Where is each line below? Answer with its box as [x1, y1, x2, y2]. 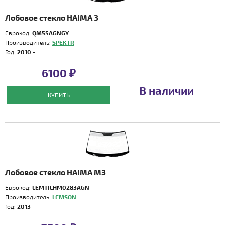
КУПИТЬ [47, 91, 70, 98]
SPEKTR [52, 39, 74, 46]
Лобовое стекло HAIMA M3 [5, 167, 106, 177]
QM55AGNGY [32, 29, 69, 36]
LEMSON [52, 193, 76, 200]
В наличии [139, 84, 194, 97]
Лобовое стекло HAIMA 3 [5, 13, 98, 22]
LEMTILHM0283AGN [32, 184, 89, 191]
